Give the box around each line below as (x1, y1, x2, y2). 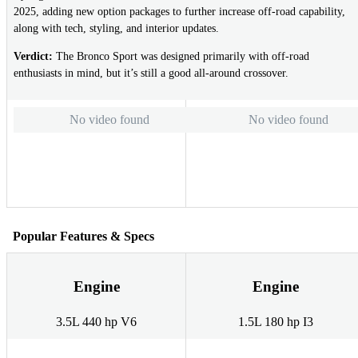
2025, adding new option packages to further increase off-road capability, (14, 6, 345, 18)
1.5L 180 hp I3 (237, 315, 313, 329)
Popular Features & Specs (13, 229, 154, 243)
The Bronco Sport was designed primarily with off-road (53, 50, 309, 63)
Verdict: (14, 50, 53, 63)
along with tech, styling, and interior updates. (14, 22, 219, 35)
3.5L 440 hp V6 (56, 315, 137, 329)
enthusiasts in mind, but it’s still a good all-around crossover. (14, 67, 288, 80)
